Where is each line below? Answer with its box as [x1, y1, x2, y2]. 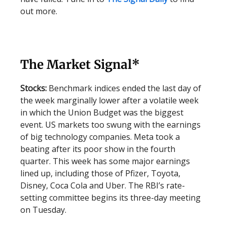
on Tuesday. [20, 204, 66, 215]
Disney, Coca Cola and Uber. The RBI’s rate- [20, 180, 185, 191]
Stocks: [20, 83, 49, 94]
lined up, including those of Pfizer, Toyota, [20, 168, 180, 179]
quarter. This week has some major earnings [20, 156, 190, 167]
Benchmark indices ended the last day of [49, 83, 201, 94]
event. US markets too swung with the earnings [20, 119, 201, 130]
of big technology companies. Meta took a [20, 131, 180, 142]
